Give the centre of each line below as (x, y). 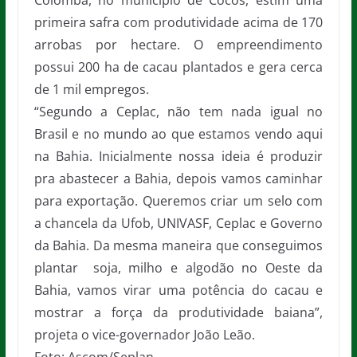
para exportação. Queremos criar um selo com (178, 201)
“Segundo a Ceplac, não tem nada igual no (178, 112)
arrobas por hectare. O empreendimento (178, 45)
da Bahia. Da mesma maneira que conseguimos (178, 245)
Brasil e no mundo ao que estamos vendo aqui (178, 134)
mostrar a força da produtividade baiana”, (178, 312)
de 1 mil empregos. (91, 89)
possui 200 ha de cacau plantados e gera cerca (178, 67)
